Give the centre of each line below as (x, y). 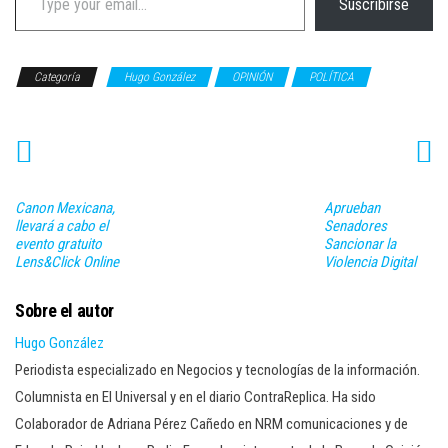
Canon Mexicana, (65, 207)
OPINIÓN (252, 77)
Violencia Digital (369, 261)
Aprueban (351, 207)
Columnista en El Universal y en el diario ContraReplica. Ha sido (195, 396)
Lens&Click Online (67, 261)
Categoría (57, 77)
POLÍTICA (331, 77)
